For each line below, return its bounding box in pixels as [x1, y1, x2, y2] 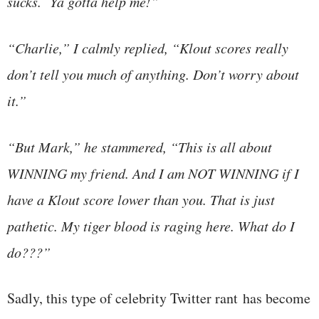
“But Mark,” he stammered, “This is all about [7, 137, 272, 156]
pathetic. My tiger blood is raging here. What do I [7, 216, 295, 235]
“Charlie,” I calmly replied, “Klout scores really [7, 38, 288, 57]
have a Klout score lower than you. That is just [7, 189, 275, 209]
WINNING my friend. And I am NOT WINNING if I [7, 163, 299, 182]
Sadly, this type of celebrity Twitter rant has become [7, 288, 310, 308]
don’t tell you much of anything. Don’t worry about [7, 64, 299, 83]
